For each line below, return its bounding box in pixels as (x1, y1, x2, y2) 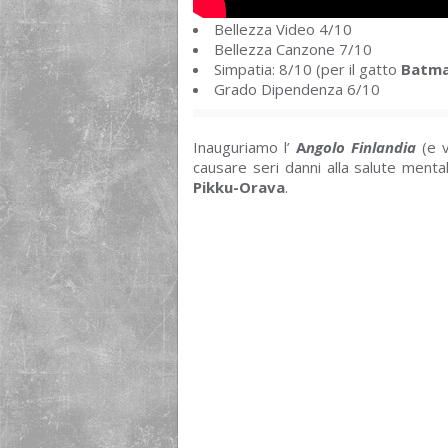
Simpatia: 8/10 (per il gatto (214, 58, 401, 79)
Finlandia (350, 136, 416, 157)
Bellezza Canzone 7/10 (214, 38, 372, 59)
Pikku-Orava (193, 176, 285, 197)
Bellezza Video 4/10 (214, 18, 352, 39)
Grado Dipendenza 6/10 (214, 78, 380, 99)
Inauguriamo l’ (193, 136, 296, 157)
